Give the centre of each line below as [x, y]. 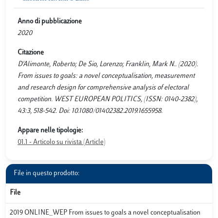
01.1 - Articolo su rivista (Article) [62, 142]
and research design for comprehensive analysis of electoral [103, 88]
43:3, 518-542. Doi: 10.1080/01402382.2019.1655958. [90, 111]
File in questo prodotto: [47, 173]
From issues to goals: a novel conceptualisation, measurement [106, 76]
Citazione [31, 53]
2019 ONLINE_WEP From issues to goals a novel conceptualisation [105, 213]
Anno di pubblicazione [50, 22]
